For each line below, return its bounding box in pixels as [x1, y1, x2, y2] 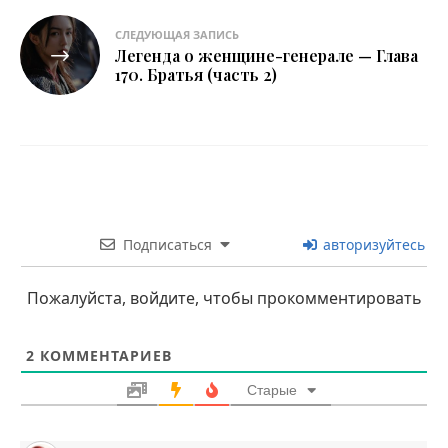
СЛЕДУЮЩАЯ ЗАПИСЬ [115, 26, 239, 42]
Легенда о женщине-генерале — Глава [115, 44, 418, 66]
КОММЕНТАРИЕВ [35, 345, 172, 365]
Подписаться [122, 234, 212, 254]
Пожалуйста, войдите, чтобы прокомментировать [26, 286, 422, 309]
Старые [246, 381, 297, 398]
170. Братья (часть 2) [115, 63, 277, 85]
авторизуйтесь [319, 234, 425, 254]
